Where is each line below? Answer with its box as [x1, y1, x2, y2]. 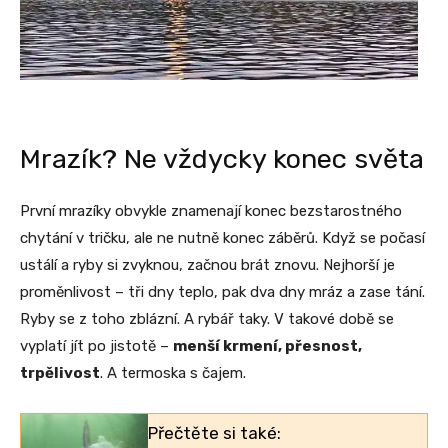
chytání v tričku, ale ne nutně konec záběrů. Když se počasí [20, 228, 425, 247]
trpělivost [20, 363, 100, 382]
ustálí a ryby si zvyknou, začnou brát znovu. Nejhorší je [20, 255, 395, 274]
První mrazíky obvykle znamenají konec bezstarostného [20, 201, 402, 220]
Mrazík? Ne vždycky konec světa [20, 142, 424, 175]
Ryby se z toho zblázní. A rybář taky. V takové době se [20, 309, 394, 328]
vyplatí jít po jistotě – [20, 336, 173, 355]
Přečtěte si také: [148, 422, 282, 443]
